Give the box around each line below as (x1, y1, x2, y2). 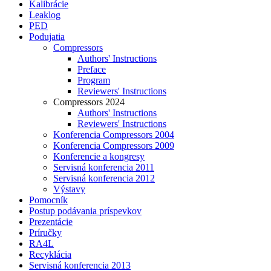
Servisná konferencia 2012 (53, 173, 155, 184)
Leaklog (29, 10, 60, 21)
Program (77, 75, 110, 86)
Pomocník (29, 195, 68, 206)
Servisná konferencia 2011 (53, 162, 154, 173)
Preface (77, 64, 106, 75)
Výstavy (53, 184, 85, 195)
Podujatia (29, 31, 65, 42)
